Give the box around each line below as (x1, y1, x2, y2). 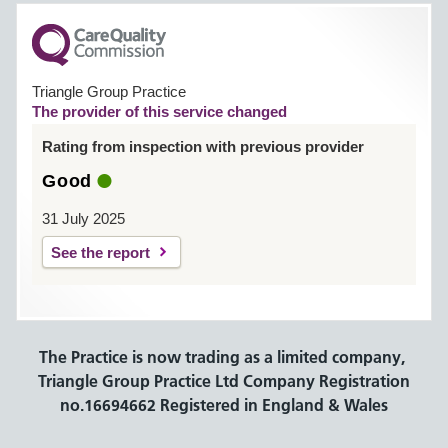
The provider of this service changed (32, 103, 287, 120)
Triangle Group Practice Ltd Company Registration (38, 371, 410, 391)
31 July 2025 (42, 210, 125, 227)
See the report (51, 244, 150, 261)
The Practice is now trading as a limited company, (39, 347, 409, 367)
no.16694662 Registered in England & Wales (60, 395, 388, 415)
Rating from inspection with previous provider (42, 138, 364, 155)
